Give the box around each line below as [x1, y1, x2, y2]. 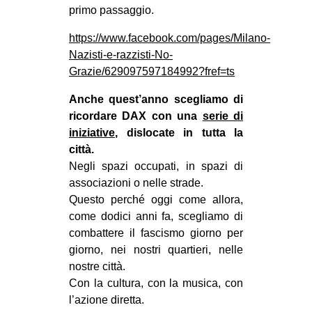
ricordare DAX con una [69, 110, 203, 123]
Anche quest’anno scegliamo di [69, 93, 243, 106]
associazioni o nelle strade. [69, 177, 203, 189]
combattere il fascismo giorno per [69, 227, 243, 240]
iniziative [69, 127, 115, 139]
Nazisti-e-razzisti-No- [69, 49, 173, 61]
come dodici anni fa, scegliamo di [69, 210, 243, 223]
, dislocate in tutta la [115, 127, 243, 139]
